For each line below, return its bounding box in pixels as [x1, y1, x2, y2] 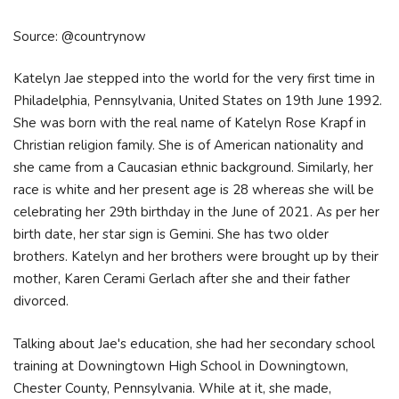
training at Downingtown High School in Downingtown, [13, 356, 348, 375]
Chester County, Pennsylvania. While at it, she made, [13, 379, 331, 397]
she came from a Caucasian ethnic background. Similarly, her [13, 159, 373, 177]
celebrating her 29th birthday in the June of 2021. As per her [13, 203, 379, 222]
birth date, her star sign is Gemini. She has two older [13, 225, 329, 244]
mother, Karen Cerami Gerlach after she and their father [13, 270, 350, 289]
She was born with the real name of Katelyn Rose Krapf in [13, 114, 366, 133]
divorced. [13, 292, 69, 311]
